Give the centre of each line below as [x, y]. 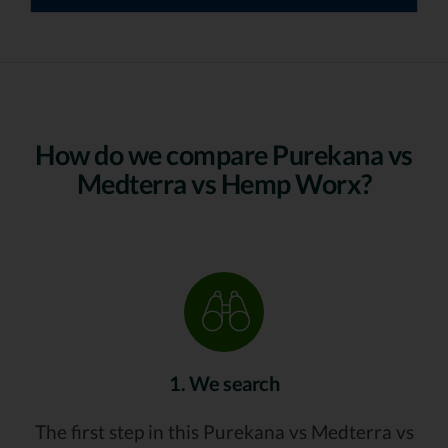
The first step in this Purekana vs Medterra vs [224, 432]
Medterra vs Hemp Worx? [224, 184]
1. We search [224, 383]
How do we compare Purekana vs [224, 155]
